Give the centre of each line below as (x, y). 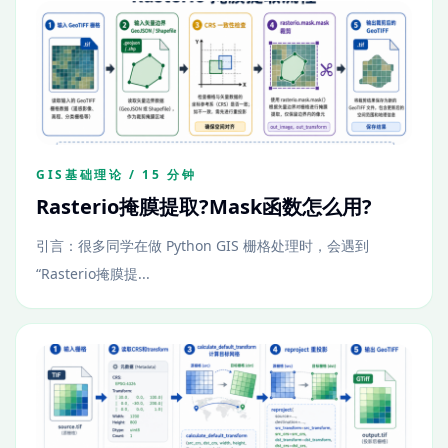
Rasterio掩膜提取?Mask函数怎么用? (204, 206)
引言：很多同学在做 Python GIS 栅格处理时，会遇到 (202, 245)
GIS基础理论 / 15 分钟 (116, 174)
